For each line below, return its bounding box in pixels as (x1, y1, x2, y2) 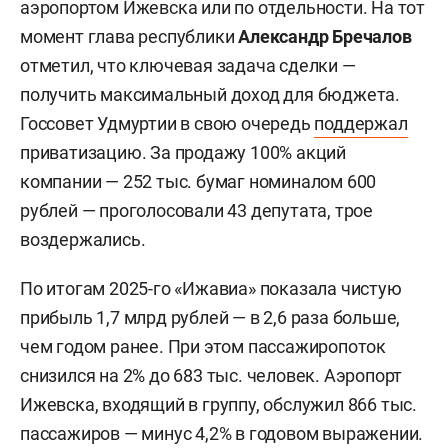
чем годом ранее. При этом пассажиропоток (20, 335, 386, 357)
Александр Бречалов (238, 25, 412, 47)
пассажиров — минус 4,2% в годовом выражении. (20, 422, 424, 444)
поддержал (314, 112, 408, 134)
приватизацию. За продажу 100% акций (20, 141, 346, 163)
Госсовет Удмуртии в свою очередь (20, 112, 315, 134)
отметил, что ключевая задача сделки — (20, 54, 356, 76)
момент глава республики (20, 25, 239, 47)
